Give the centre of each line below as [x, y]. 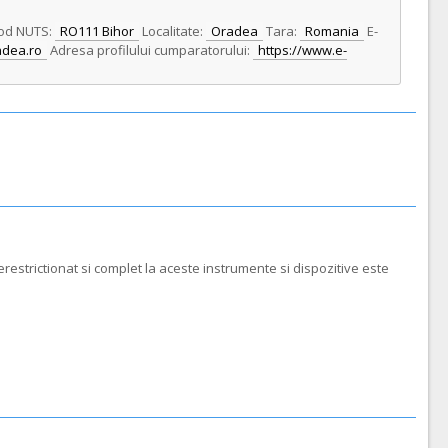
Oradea [234, 31]
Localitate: [172, 31]
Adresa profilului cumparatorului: [150, 50]
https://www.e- [302, 50]
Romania [332, 31]
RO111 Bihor [97, 31]
